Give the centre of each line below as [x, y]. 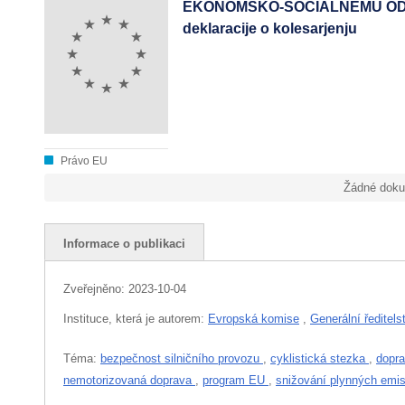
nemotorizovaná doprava [129, 380]
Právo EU [83, 160]
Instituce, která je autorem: [136, 318]
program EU [235, 380]
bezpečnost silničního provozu [182, 358]
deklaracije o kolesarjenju [270, 28]
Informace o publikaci [124, 243]
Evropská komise [254, 318]
